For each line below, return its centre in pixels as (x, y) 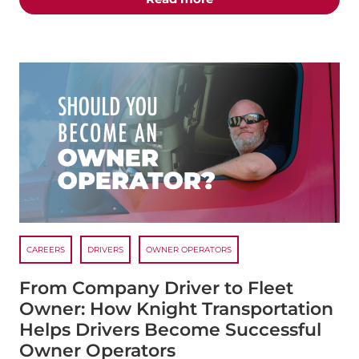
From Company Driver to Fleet (156, 288)
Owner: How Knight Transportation (176, 309)
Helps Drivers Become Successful (170, 330)
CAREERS (46, 250)
